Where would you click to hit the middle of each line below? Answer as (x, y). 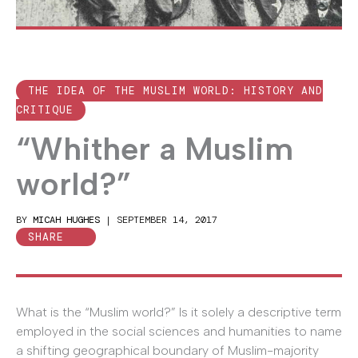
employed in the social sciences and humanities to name (179, 332)
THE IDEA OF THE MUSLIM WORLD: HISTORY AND (175, 91)
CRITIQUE (45, 110)
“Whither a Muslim (155, 149)
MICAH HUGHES (66, 220)
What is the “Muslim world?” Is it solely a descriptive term (179, 312)
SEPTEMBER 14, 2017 (167, 220)
